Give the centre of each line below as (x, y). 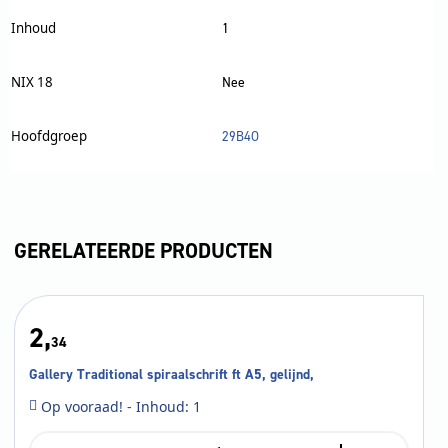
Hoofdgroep (48, 135)
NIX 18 (31, 81)
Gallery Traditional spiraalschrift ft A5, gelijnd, (171, 375)
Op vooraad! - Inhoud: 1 (121, 406)
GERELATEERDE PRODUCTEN (143, 251)
